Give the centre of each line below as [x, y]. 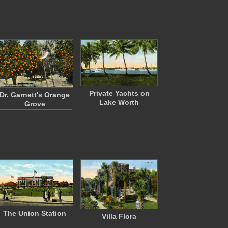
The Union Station [35, 213]
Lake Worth [119, 102]
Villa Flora [119, 216]
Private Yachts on [119, 93]
